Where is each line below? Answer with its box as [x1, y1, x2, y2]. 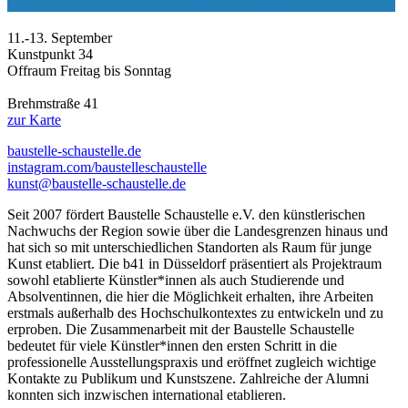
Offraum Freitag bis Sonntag [7, 62, 171, 78]
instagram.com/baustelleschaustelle [7, 158, 207, 175]
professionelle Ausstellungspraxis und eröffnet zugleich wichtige [7, 353, 376, 370]
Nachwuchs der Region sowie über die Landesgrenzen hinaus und [7, 222, 388, 239]
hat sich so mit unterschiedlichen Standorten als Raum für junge [7, 239, 372, 255]
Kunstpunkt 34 [7, 46, 93, 62]
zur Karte [7, 111, 61, 127]
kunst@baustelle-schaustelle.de [7, 175, 186, 191]
